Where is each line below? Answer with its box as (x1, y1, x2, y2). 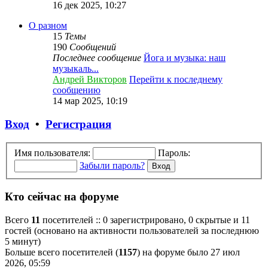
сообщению (53, 85, 100, 96)
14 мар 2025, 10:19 (53, 96, 127, 106)
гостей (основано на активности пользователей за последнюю (5, 225, 259, 236)
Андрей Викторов (53, 74, 127, 85)
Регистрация (45, 118, 111, 131)
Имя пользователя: (14, 147, 90, 158)
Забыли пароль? (80, 160, 145, 170)
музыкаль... (53, 63, 99, 74)
